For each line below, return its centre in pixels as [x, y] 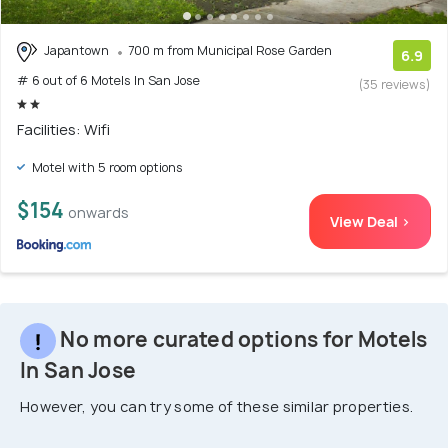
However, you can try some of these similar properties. [217, 406]
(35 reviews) [395, 85]
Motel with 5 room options [106, 167]
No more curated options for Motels [242, 339]
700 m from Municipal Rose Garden [230, 51]
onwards [98, 212]
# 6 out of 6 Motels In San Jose [108, 80]
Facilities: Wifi [63, 129]
